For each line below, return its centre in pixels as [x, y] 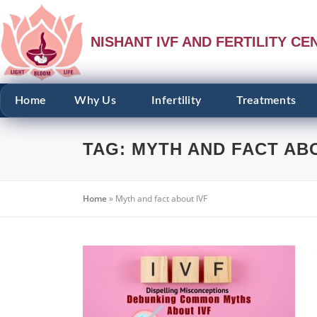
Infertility [177, 100]
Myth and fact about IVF [161, 198]
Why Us [96, 100]
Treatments [266, 100]
